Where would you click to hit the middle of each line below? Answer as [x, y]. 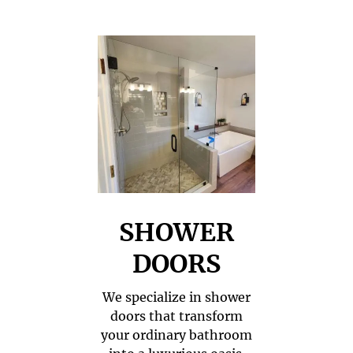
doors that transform [176, 316]
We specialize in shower [176, 297]
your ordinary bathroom [176, 335]
